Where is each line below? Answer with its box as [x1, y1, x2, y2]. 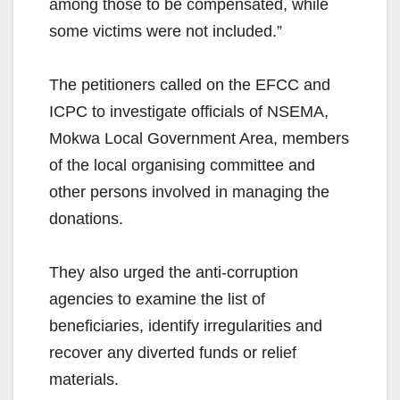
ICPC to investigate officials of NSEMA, [49, 103, 329, 121]
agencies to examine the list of [49, 290, 265, 309]
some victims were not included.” [49, 22, 282, 41]
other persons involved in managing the [49, 183, 329, 202]
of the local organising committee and [49, 156, 315, 175]
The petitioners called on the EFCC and [49, 76, 330, 95]
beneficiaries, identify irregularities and [49, 317, 322, 336]
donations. [49, 210, 123, 229]
